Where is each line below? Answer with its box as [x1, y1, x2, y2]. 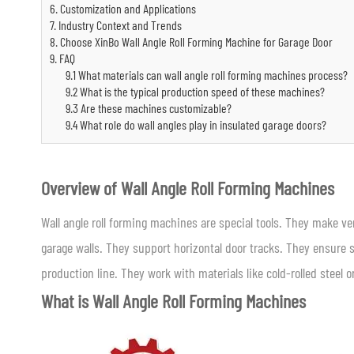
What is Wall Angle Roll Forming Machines [41, 289, 306, 312]
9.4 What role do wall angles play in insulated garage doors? [66, 117, 326, 132]
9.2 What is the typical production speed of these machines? [66, 84, 325, 99]
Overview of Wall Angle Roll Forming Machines [41, 176, 334, 199]
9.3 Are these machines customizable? [66, 100, 232, 115]
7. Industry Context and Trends [50, 17, 182, 32]
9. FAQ [50, 51, 75, 66]
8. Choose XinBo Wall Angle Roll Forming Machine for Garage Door [50, 34, 333, 49]
